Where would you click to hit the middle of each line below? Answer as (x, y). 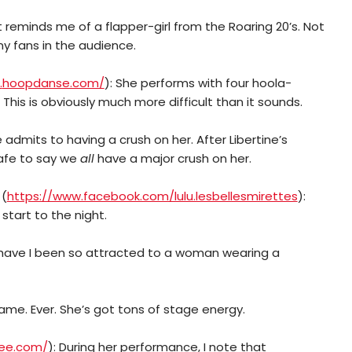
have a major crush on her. (172, 158)
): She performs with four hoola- (198, 82)
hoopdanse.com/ (53, 82)
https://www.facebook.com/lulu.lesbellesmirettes (152, 196)
